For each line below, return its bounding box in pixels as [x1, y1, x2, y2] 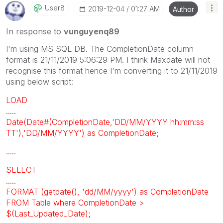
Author [173, 5, 194, 13]
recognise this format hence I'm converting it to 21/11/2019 [6, 66, 218, 76]
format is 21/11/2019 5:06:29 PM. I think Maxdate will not [6, 55, 210, 65]
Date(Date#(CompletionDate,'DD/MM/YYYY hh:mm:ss [6, 117, 204, 127]
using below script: [6, 77, 73, 87]
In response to [6, 26, 64, 36]
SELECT [6, 165, 36, 175]
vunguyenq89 [64, 26, 119, 36]
